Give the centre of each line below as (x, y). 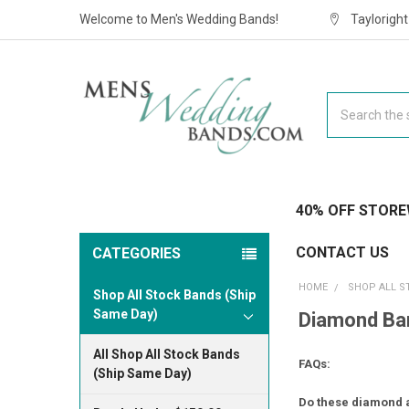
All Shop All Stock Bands (166, 354)
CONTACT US (342, 252)
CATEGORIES (136, 253)
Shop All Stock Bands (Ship (174, 294)
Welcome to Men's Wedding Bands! (178, 19)
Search (347, 101)
